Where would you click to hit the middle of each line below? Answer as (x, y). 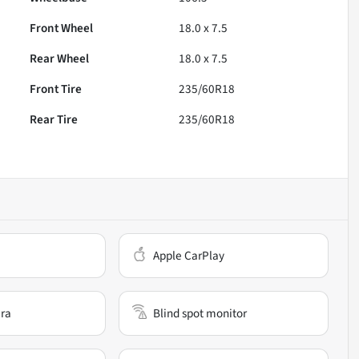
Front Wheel (62, 28)
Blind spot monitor (200, 314)
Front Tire (56, 89)
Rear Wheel (60, 59)
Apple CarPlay (189, 256)
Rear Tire (54, 120)
